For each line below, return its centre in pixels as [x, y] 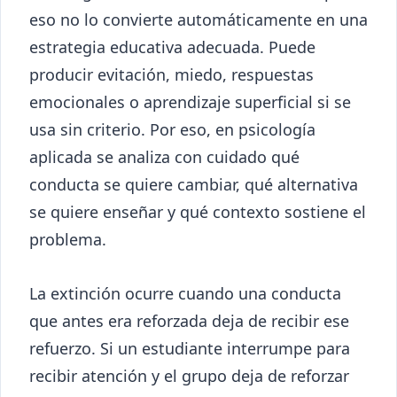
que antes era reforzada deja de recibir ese [189, 320]
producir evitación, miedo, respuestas [171, 74]
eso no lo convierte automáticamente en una [198, 19]
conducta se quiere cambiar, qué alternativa [194, 184]
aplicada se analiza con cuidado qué [164, 156]
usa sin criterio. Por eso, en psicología [172, 129]
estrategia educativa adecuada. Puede [172, 47]
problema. [68, 239]
